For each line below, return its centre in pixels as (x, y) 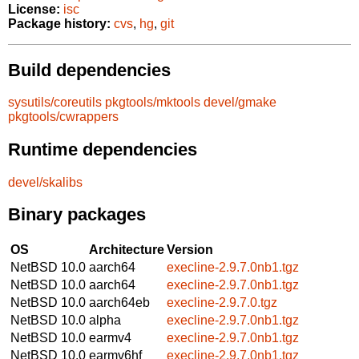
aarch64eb (119, 302)
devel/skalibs (45, 182)
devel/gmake (240, 103)
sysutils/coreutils (55, 103)
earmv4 (110, 337)
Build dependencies (89, 70)
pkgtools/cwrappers (63, 117)
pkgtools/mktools (153, 103)
